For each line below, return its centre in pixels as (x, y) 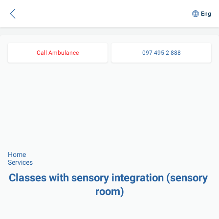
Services (20, 162)
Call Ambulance (58, 53)
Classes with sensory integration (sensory (108, 178)
